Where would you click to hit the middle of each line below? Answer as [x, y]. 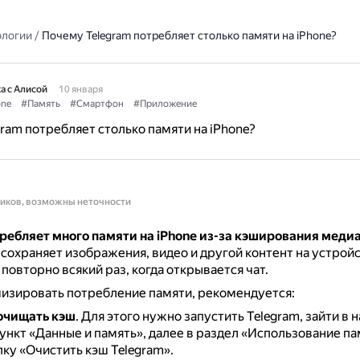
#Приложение [165, 104]
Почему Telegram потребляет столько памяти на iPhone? [189, 35]
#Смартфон [96, 104]
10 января [80, 89]
